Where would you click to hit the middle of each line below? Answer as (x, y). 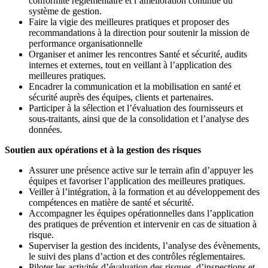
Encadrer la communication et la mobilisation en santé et (135, 86)
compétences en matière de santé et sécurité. (111, 202)
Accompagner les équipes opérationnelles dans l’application (141, 213)
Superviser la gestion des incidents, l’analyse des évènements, (144, 245)
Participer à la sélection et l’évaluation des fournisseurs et (136, 108)
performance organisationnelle (86, 43)
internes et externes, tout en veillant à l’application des (130, 65)
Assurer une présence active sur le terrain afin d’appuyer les (141, 170)
